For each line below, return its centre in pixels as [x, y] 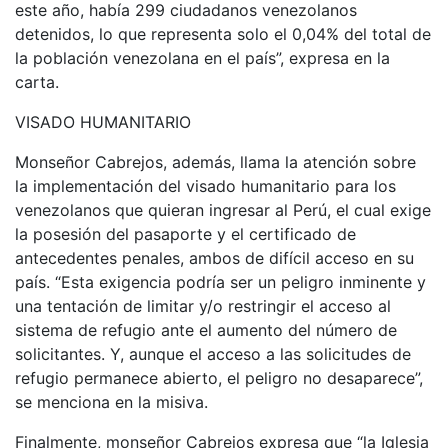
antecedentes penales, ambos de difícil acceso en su [214, 257]
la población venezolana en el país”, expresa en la [202, 57]
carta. [37, 81]
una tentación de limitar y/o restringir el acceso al [203, 305]
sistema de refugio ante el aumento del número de [206, 329]
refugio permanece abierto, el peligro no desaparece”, [219, 377]
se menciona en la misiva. [111, 401]
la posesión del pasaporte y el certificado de [185, 233]
